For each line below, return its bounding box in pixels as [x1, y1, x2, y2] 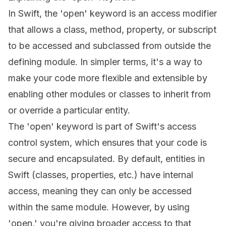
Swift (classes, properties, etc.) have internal [8, 169, 193, 180]
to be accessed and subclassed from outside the [8, 40, 211, 51]
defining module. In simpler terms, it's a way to [8, 56, 202, 67]
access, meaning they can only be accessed [8, 186, 192, 196]
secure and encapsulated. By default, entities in [8, 153, 205, 164]
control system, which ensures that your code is [8, 137, 207, 148]
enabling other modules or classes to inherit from [8, 89, 211, 99]
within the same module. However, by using [8, 202, 190, 212]
